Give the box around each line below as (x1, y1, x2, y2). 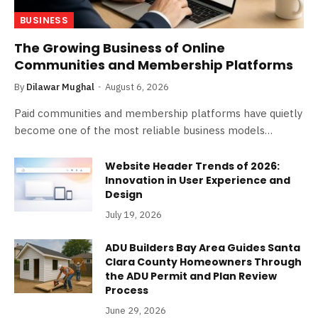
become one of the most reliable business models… (14, 124, 273, 138)
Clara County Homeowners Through (105, 255, 302, 270)
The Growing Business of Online (14, 39, 225, 57)
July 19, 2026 (105, 209, 162, 221)
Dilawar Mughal (26, 81, 94, 94)
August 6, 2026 (105, 81, 169, 94)
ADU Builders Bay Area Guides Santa (105, 241, 300, 256)
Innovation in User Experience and (105, 173, 290, 188)
